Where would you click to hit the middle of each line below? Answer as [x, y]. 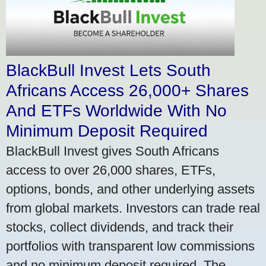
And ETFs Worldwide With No [116, 110]
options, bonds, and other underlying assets [130, 189]
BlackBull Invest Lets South [108, 70]
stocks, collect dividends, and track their [120, 227]
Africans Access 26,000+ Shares [127, 90]
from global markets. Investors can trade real [133, 208]
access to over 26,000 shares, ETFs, [111, 170]
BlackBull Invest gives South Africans [113, 151]
